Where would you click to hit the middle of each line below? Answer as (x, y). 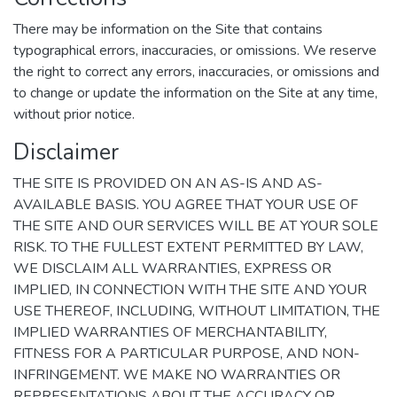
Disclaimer (66, 152)
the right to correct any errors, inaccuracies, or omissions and (196, 72)
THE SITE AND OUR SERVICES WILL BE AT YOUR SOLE (196, 226)
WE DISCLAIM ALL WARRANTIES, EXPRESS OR (172, 269)
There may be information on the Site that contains (168, 29)
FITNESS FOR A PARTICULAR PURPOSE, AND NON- (187, 354)
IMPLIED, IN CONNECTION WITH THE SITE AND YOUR (190, 290)
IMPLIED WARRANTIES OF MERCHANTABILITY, (170, 332)
